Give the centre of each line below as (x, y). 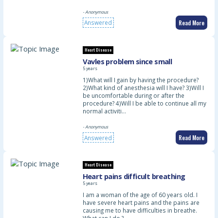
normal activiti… (104, 111)
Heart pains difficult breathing (134, 176)
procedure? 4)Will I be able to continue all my (144, 103)
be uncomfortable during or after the (133, 95)
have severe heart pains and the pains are (141, 203)
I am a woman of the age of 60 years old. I (140, 195)
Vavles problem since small (127, 62)
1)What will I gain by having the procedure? (140, 80)
